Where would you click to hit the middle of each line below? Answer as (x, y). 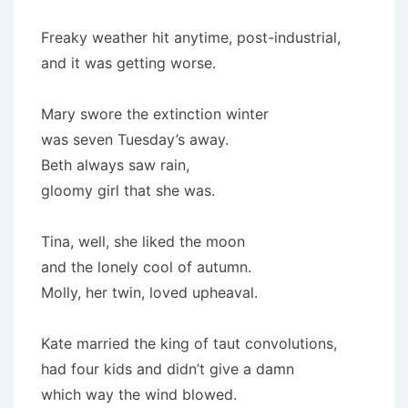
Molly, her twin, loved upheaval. (149, 292)
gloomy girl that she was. (128, 190)
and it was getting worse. (128, 63)
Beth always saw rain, (115, 165)
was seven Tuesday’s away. (135, 139)
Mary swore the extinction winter (155, 114)
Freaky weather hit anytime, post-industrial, (191, 37)
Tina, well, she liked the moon (143, 241)
